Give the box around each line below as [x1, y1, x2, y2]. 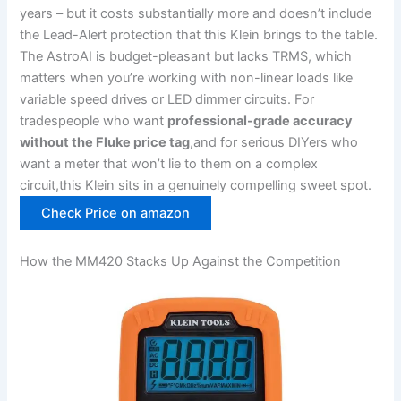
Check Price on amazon [41, 205, 191, 222]
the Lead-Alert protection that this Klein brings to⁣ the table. [20, 27, 379, 44]
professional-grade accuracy [167, 113, 354, 130]
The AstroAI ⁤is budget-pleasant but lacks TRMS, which [20, 48, 353, 65]
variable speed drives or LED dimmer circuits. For [20, 91, 315, 108]
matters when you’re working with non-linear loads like [20, 70, 354, 87]
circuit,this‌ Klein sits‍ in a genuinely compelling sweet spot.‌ [20, 177, 372, 194]
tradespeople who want [20, 113, 168, 130]
